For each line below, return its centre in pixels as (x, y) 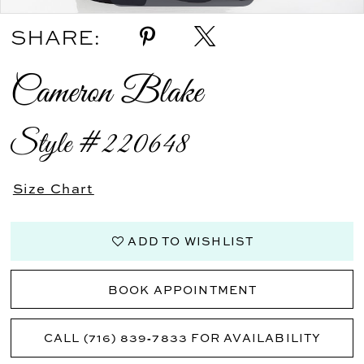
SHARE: (56, 37)
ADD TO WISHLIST (191, 241)
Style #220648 (100, 145)
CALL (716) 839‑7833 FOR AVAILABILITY (182, 338)
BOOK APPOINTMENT (182, 289)
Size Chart (53, 188)
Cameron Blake (107, 93)
